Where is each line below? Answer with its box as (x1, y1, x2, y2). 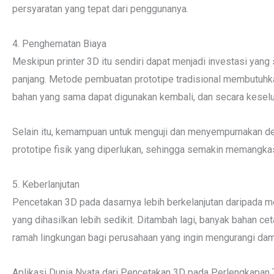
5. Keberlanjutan (12, 179, 80, 190)
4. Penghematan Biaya (12, 38, 106, 50)
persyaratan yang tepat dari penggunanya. (12, 3, 188, 15)
